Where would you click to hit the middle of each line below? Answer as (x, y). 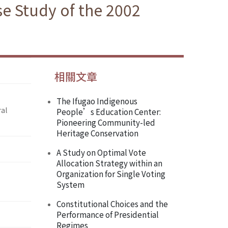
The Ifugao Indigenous (97, 101)
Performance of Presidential (108, 215)
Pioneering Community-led (106, 122)
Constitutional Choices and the (112, 204)
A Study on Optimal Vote (101, 152)
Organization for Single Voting (111, 174)
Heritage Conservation (97, 133)
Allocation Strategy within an (109, 163)
